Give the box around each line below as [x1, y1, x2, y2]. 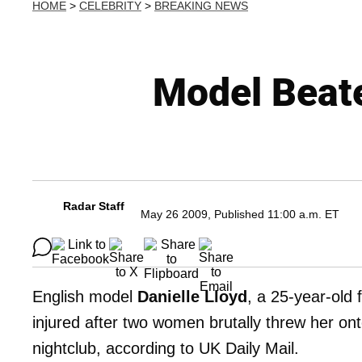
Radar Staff [63, 200, 124, 213]
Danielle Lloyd [137, 288, 247, 305]
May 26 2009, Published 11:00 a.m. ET [141, 208, 339, 221]
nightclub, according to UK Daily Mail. [32, 339, 299, 357]
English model [32, 288, 137, 305]
